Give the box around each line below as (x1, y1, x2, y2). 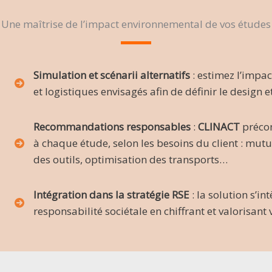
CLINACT (197, 120, 242, 134)
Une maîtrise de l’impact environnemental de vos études (1, 17, 271, 32)
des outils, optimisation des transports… (33, 152, 228, 167)
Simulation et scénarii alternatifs (33, 68, 190, 83)
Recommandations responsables (33, 120, 191, 134)
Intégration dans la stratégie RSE (33, 188, 189, 202)
